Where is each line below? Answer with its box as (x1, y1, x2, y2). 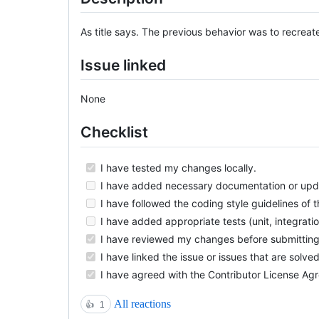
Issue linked (80, 56, 166, 75)
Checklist (80, 123, 148, 142)
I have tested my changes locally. (98, 161, 256, 174)
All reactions (114, 297, 171, 310)
